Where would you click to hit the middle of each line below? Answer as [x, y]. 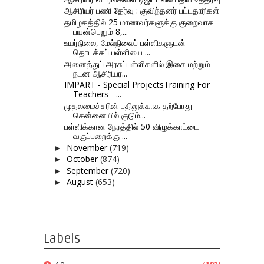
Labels [62, 239]
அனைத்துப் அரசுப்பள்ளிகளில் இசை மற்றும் [137, 64]
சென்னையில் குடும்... [109, 115]
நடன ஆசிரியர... [100, 73]
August [81, 182]
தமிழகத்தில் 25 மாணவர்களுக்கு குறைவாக [139, 22]
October [83, 159]
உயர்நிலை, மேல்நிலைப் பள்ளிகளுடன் [125, 43]
